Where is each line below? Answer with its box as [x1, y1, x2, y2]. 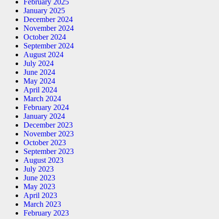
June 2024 [23, 67, 55, 76]
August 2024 [23, 50, 64, 59]
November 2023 [23, 129, 74, 138]
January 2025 [23, 6, 65, 15]
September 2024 [23, 41, 74, 50]
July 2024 [23, 59, 54, 67]
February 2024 [23, 103, 69, 111]
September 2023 [23, 147, 74, 155]
